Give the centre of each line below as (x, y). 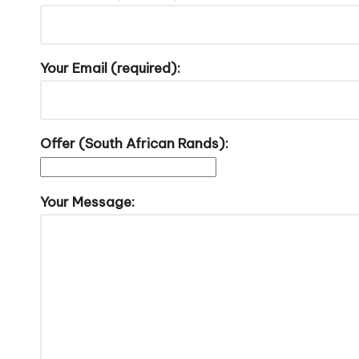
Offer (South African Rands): (134, 143)
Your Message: (87, 202)
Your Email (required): (110, 68)
